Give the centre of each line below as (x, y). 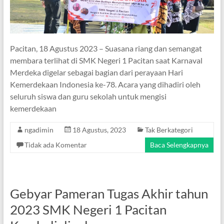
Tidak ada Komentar (55, 144)
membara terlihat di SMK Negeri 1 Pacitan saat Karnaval (106, 60)
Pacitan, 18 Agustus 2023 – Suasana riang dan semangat (106, 48)
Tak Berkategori (169, 129)
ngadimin (39, 129)
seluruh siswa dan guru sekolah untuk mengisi (88, 96)
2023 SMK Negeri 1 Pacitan (88, 209)
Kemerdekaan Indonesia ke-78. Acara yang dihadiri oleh (105, 84)
